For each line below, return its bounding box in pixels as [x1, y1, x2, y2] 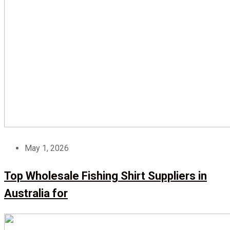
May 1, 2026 [25, 143, 69, 154]
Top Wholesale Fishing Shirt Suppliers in [4, 169, 207, 183]
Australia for [4, 187, 68, 200]
